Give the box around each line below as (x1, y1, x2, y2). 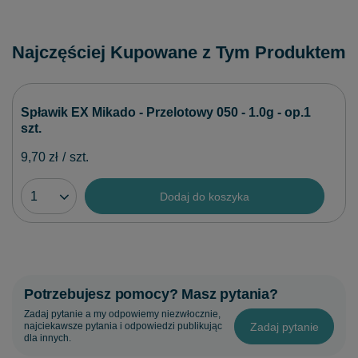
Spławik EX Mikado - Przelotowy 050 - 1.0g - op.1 (21, 105, 311, 120)
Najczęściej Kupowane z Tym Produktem (12, 42, 346, 63)
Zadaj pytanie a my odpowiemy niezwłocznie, (24, 308, 221, 320)
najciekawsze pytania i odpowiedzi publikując (24, 320, 222, 332)
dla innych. (24, 332, 71, 344)
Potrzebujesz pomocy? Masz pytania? (24, 286, 278, 303)
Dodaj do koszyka (160, 189, 249, 203)
